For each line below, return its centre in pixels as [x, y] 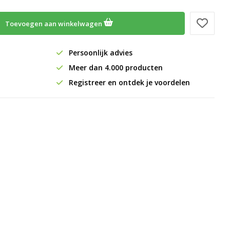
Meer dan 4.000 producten [114, 68]
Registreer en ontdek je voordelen [128, 82]
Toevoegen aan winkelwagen [54, 24]
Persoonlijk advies [99, 53]
